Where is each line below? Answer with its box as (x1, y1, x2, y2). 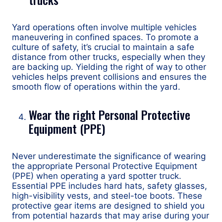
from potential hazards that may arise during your (12, 211, 209, 221)
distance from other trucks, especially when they (12, 52, 205, 62)
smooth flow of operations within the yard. (12, 82, 180, 92)
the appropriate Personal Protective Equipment (12, 161, 197, 171)
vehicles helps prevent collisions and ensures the (12, 72, 207, 82)
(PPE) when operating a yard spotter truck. (12, 171, 181, 181)
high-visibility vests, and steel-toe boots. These (12, 191, 202, 201)
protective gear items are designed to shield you (12, 201, 205, 211)
